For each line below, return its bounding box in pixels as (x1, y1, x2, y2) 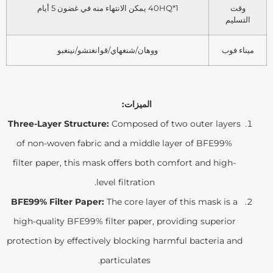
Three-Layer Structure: (8, 118, 109, 129)
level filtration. (96, 176, 155, 188)
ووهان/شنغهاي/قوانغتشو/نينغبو (57, 44, 158, 55)
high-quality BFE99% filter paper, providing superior (13, 215, 236, 227)
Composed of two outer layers (109, 118, 241, 129)
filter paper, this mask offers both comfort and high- (13, 157, 236, 168)
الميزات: (121, 98, 152, 110)
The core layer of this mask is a (104, 196, 238, 207)
